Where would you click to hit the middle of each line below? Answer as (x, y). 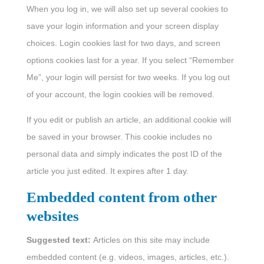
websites (52, 216)
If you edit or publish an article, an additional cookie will (128, 120)
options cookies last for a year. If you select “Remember (130, 60)
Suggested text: (60, 240)
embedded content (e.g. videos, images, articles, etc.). (128, 257)
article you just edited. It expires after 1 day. (107, 171)
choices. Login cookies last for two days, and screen (123, 43)
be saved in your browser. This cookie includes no (119, 137)
